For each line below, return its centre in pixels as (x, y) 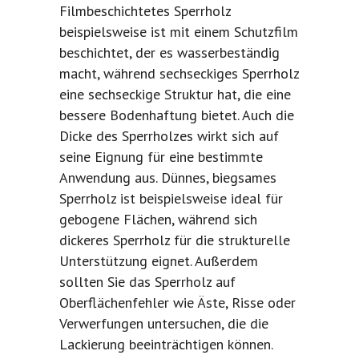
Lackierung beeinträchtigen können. (166, 345)
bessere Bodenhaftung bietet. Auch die (177, 115)
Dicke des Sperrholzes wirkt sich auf (169, 136)
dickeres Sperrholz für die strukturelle (175, 240)
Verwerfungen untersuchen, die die (164, 324)
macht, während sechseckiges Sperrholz (179, 74)
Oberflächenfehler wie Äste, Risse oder (177, 303)
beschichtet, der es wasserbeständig (169, 53)
